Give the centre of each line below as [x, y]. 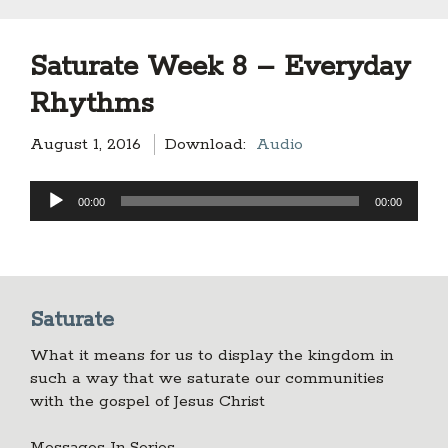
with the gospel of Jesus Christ [147, 401]
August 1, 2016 [88, 144]
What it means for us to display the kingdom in [212, 355]
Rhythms [92, 104]
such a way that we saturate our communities [207, 378]
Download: [205, 144]
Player [53, 214]
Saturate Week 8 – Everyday [220, 67]
